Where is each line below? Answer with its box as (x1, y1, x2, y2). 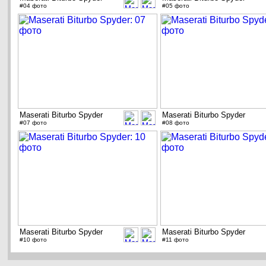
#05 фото (162, 2, 189, 9)
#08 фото (162, 119, 189, 126)
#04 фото (20, 2, 47, 9)
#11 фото (162, 236, 189, 243)
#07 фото (20, 119, 47, 126)
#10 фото (20, 236, 47, 243)
